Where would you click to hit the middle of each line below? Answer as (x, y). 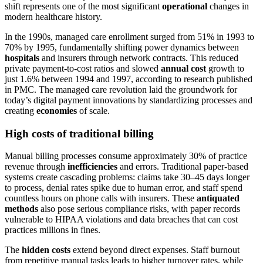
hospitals (22, 58)
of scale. (93, 110)
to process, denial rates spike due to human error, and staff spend (124, 188)
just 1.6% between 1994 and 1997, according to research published (129, 79)
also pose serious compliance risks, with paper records (139, 209)
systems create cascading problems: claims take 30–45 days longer (127, 177)
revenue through (36, 167)
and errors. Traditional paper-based (183, 167)
